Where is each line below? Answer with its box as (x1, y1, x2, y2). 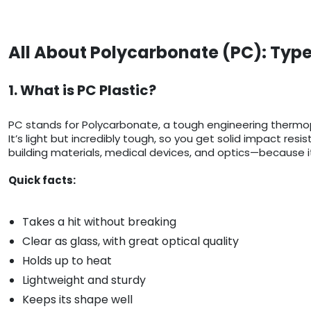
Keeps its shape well (22, 292, 133, 308)
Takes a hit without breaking (22, 214, 176, 230)
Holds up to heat (22, 253, 112, 269)
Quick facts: (8, 173, 76, 188)
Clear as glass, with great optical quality (22, 233, 239, 250)
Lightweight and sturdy (22, 272, 146, 289)
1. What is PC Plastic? (8, 81, 156, 101)
